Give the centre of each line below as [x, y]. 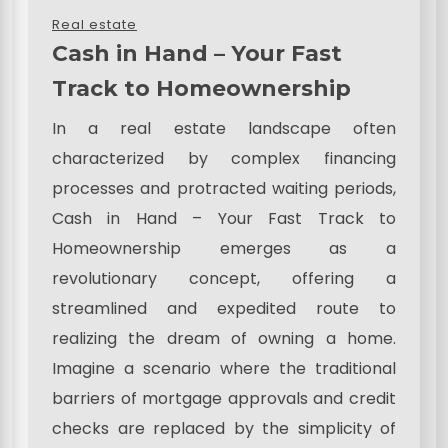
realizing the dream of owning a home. [224, 338]
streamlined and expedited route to [224, 308]
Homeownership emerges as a [224, 248]
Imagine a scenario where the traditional [224, 368]
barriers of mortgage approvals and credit [224, 398]
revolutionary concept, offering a [224, 278]
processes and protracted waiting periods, [224, 188]
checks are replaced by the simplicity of [224, 428]
